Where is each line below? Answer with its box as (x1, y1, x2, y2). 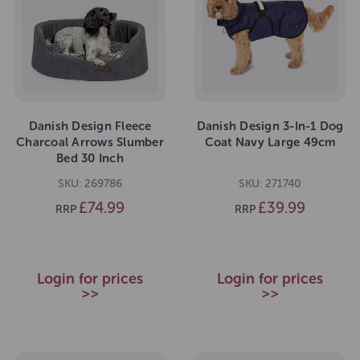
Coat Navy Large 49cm (204, 134, 336, 149)
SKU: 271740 (239, 177, 301, 191)
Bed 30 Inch (56, 150, 124, 166)
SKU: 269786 (58, 177, 122, 191)
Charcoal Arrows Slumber (16, 134, 164, 149)
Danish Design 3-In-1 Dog (196, 118, 344, 133)
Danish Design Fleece (28, 118, 152, 133)
